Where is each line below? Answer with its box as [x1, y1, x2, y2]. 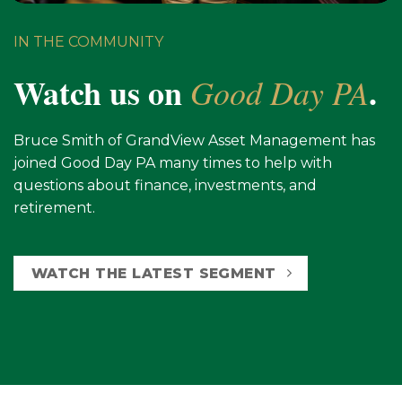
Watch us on [13, 68, 190, 116]
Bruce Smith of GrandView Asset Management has [13, 131, 375, 149]
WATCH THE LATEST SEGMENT [31, 264, 276, 282]
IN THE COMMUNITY [13, 33, 163, 51]
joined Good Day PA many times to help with [13, 153, 332, 171]
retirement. [13, 198, 95, 216]
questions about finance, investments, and [13, 176, 317, 194]
